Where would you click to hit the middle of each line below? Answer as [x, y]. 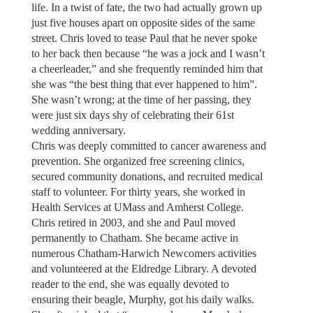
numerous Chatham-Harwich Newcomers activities [144, 253]
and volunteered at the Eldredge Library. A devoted [144, 268]
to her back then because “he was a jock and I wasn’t [148, 53]
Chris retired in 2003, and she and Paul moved [133, 222]
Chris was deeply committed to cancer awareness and [148, 145]
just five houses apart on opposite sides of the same [143, 22]
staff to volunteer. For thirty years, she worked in [138, 191]
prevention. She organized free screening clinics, [138, 161]
